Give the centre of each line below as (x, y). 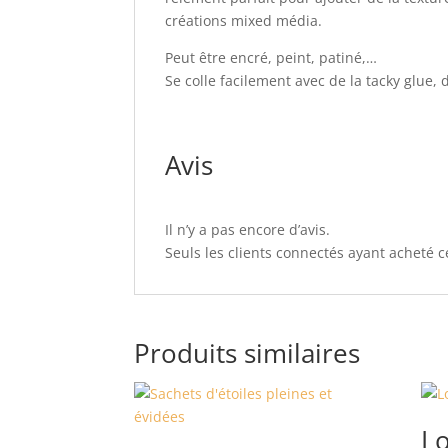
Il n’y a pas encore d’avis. (248, 229)
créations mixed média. (244, 20)
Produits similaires (247, 353)
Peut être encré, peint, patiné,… (271, 57)
